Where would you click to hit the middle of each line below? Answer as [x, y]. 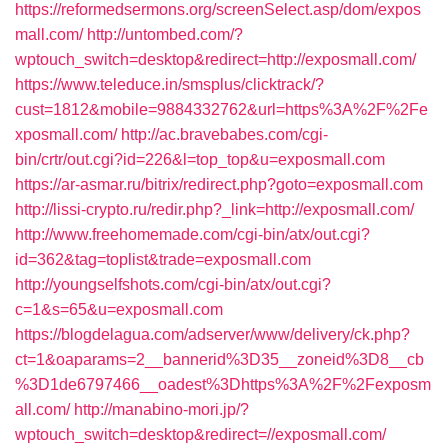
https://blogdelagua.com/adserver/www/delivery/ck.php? [212, 334]
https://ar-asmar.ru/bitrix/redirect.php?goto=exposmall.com [219, 184]
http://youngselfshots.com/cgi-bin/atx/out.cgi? [173, 284]
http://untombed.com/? [165, 34]
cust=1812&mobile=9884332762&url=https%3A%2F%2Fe [221, 109]
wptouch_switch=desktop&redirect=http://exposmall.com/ [215, 59]
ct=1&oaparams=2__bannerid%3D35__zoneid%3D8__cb [219, 359]
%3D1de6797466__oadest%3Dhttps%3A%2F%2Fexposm [223, 384]
